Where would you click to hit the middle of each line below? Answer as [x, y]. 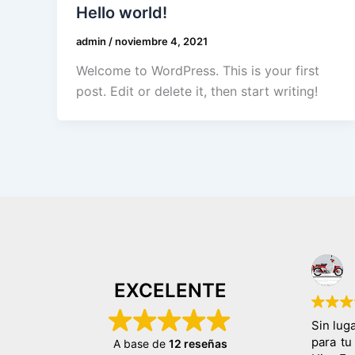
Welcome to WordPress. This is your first [198, 71]
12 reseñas [198, 344]
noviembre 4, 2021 [161, 41]
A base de [141, 344]
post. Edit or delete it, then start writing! [197, 92]
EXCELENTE [170, 291]
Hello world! [122, 12]
